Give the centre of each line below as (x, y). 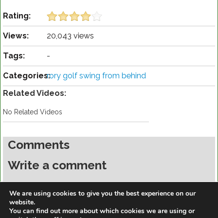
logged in (65, 185)
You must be (29, 185)
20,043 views (70, 36)
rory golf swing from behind (96, 76)
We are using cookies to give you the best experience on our (102, 194)
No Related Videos (33, 112)
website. (22, 202)
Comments (39, 145)
